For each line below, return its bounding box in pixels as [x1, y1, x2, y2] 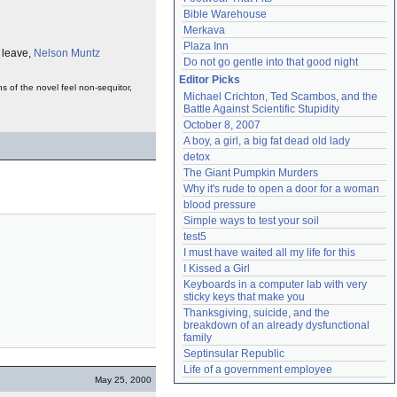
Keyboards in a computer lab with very [183, 278, 367, 291]
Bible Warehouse [183, 8, 267, 20]
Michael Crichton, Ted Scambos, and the [183, 90, 378, 103]
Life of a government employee [183, 363, 332, 376]
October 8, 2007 [183, 119, 261, 131]
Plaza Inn [183, 40, 229, 52]
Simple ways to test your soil [183, 214, 319, 227]
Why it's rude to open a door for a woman [183, 183, 379, 195]
